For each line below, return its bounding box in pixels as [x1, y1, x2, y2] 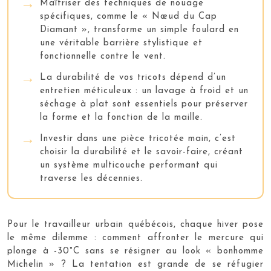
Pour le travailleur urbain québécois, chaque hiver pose [7, 220, 264, 229]
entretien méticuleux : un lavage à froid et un [40, 86, 249, 96]
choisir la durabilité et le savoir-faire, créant [40, 147, 243, 157]
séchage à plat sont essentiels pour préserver [40, 99, 248, 109]
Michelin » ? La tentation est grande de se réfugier [7, 260, 264, 269]
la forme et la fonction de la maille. [40, 113, 203, 122]
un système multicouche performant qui [40, 160, 218, 170]
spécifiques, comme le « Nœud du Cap [40, 11, 217, 21]
